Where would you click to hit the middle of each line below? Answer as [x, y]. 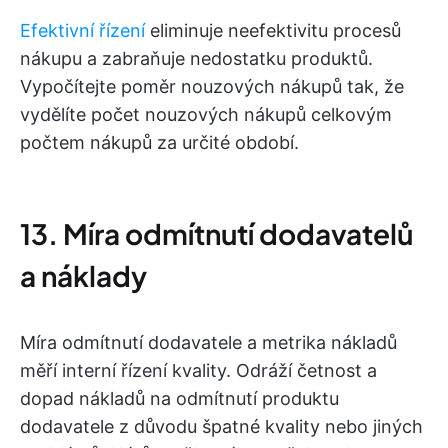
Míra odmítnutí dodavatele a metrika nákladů [208, 342]
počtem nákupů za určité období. [159, 142]
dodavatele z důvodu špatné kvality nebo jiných [221, 426]
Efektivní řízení [82, 30]
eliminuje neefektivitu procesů [273, 30]
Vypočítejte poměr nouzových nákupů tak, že [212, 86]
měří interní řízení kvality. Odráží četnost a [198, 370]
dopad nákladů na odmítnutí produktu [179, 398]
